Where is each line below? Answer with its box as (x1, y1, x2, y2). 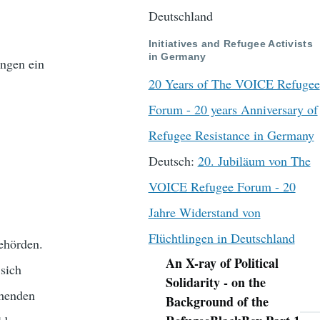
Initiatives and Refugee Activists (148, 37, 313, 49)
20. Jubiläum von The (197, 152, 311, 170)
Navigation (148, 263, 204, 275)
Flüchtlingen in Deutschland (148, 229, 295, 247)
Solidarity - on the (165, 273, 266, 292)
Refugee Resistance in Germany (148, 126, 314, 144)
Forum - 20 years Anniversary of (148, 101, 318, 119)
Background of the (165, 292, 269, 311)
